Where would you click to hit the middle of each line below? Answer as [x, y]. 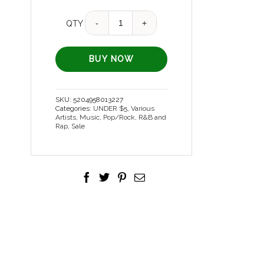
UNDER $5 [110, 109]
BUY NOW [112, 59]
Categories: [75, 109]
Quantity [146, 15]
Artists [66, 118]
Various [143, 109]
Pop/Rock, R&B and [135, 118]
